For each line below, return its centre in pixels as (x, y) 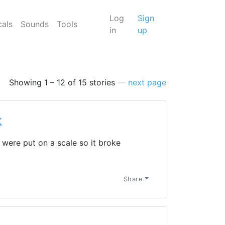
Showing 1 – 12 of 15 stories (63, 82)
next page (147, 82)
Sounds (34, 24)
